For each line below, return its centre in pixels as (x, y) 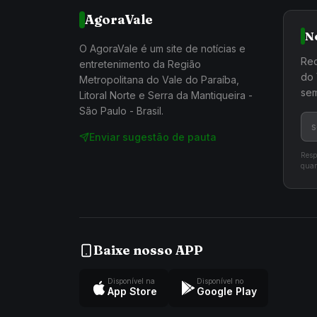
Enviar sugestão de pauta (153, 137)
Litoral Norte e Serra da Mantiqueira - (166, 95)
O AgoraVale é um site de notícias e (162, 48)
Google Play (227, 291)
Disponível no (220, 281)
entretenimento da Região (140, 64)
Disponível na (131, 281)
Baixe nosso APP (148, 250)
